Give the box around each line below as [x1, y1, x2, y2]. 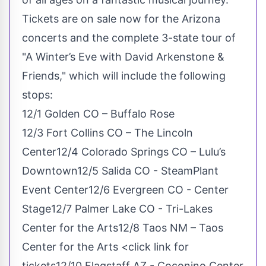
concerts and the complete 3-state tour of [22, 31, 236, 44]
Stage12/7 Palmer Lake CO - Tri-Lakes [22, 202, 213, 215]
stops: [22, 88, 53, 101]
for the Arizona [141, 12, 220, 25]
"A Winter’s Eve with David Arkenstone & [22, 50, 224, 63]
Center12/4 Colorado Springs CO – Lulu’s [22, 145, 226, 158]
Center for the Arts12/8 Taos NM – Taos [22, 221, 223, 234]
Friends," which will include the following [22, 69, 226, 82]
